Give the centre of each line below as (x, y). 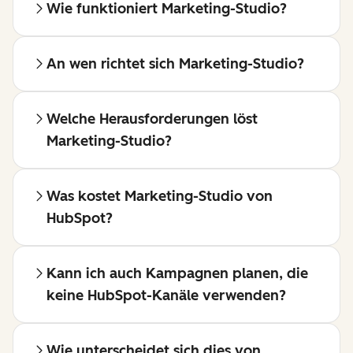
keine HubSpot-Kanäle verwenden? (166, 296)
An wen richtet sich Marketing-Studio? (175, 64)
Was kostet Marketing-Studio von (160, 197)
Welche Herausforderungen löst (152, 119)
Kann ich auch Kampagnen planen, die (177, 274)
